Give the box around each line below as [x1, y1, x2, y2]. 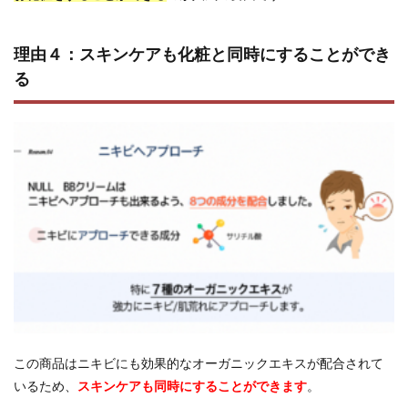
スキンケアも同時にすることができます [77, 378, 307, 394]
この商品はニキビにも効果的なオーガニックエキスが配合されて [14, 355, 383, 372]
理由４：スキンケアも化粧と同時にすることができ [14, 43, 391, 64]
